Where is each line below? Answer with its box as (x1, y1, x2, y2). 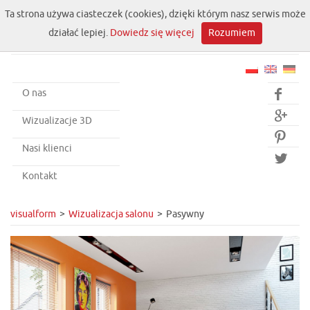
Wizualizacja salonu (69, 208, 154, 220)
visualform (10, 208, 56, 220)
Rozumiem (208, 27, 255, 39)
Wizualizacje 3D (22, 115, 92, 127)
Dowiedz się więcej (109, 27, 194, 39)
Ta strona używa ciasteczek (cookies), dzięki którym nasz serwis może (4, 8, 306, 20)
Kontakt (22, 170, 57, 182)
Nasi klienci (22, 143, 72, 154)
